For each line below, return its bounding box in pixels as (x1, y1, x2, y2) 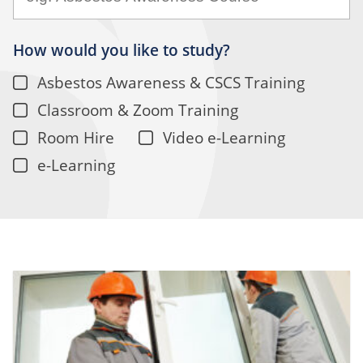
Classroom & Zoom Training (36, 98, 238, 121)
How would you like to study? (13, 38, 230, 61)
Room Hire (36, 126, 114, 148)
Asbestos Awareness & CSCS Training (36, 70, 305, 93)
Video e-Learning (163, 126, 286, 148)
